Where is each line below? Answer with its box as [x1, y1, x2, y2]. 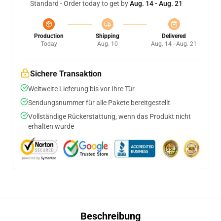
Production [34, 33, 64, 40]
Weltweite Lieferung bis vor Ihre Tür [28, 85, 135, 93]
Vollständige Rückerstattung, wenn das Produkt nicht [28, 112, 191, 121]
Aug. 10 [97, 40, 118, 48]
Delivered [162, 33, 186, 40]
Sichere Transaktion [30, 69, 102, 79]
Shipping [95, 33, 119, 40]
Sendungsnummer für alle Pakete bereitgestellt [28, 99, 170, 107]
